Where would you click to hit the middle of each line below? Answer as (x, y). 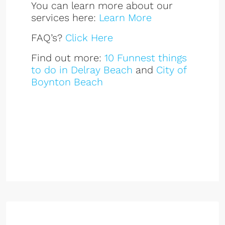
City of (171, 70)
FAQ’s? (48, 38)
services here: (65, 18)
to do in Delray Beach (82, 70)
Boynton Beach (67, 82)
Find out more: (68, 58)
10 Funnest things (146, 58)
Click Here (89, 38)
